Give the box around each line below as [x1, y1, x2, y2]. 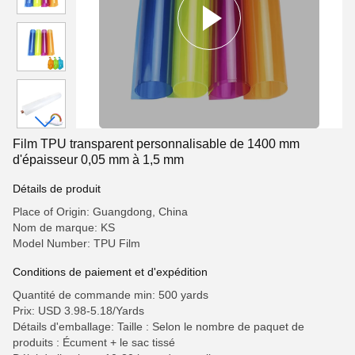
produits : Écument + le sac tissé [13, 336, 175, 349]
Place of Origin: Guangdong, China [13, 205, 188, 218]
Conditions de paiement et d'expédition [13, 265, 208, 278]
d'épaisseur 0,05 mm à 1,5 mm [13, 153, 184, 166]
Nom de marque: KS [13, 221, 115, 234]
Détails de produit [13, 182, 101, 195]
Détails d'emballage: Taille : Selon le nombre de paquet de [13, 320, 304, 333]
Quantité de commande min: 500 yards [13, 288, 208, 301]
